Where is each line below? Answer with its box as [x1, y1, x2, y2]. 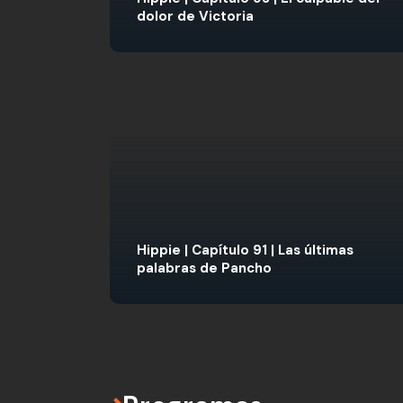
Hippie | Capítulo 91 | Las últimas [137, 241, 354, 259]
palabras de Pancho [137, 259, 272, 277]
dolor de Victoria [137, 7, 254, 25]
